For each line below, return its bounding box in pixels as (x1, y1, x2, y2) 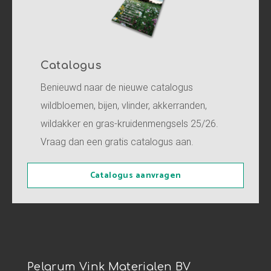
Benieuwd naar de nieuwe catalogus (41, 81, 193, 93)
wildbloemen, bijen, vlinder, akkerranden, (41, 99, 207, 111)
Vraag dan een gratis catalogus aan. (41, 135, 194, 148)
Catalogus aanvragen (90, 169, 181, 183)
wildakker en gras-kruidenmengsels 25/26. (41, 117, 218, 129)
